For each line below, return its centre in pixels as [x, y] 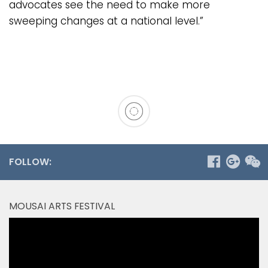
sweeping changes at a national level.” [108, 21]
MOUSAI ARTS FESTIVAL [62, 206]
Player [24, 241]
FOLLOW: [30, 162]
